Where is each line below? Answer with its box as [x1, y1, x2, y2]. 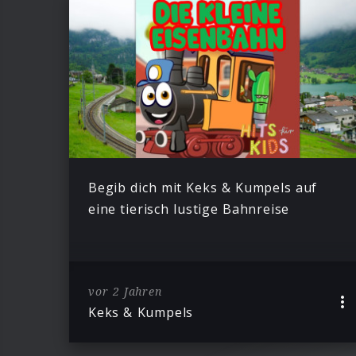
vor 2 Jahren [88, 283, 162, 299]
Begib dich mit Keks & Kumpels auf [88, 179, 318, 197]
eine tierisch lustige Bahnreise [88, 200, 290, 219]
